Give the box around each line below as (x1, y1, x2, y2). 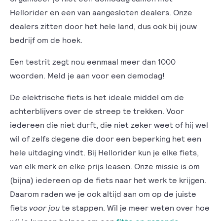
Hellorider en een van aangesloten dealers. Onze (10, 7, 192, 17)
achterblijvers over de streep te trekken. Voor (10, 106, 184, 115)
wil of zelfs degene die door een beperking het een (10, 134, 201, 143)
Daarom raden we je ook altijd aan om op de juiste (10, 189, 196, 198)
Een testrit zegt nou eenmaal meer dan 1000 (10, 57, 176, 66)
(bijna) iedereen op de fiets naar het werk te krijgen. (10, 175, 206, 184)
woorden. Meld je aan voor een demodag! (10, 71, 167, 80)
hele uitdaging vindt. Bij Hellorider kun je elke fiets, (10, 147, 199, 157)
